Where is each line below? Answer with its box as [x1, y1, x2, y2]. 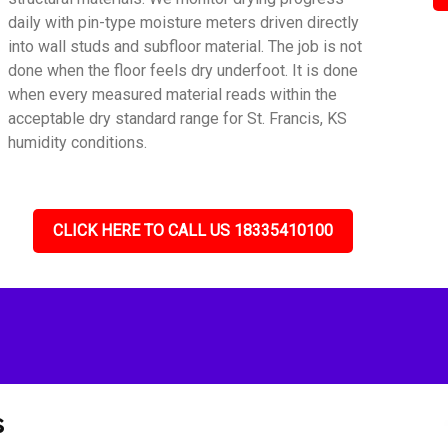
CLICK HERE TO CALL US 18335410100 [53, 221, 333, 240]
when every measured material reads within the [8, 85, 338, 104]
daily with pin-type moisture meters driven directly [8, 13, 360, 32]
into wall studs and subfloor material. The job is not [8, 37, 363, 56]
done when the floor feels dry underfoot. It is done [8, 61, 359, 80]
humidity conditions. [8, 133, 148, 152]
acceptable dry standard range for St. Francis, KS [8, 109, 348, 128]
